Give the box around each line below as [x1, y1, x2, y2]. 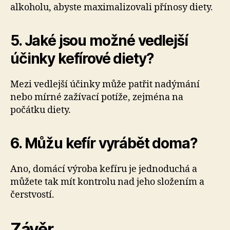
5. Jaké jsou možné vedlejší [10, 32, 188, 49]
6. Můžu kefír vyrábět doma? [10, 135, 198, 152]
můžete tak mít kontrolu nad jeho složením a [10, 176, 204, 188]
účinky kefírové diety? [10, 50, 154, 67]
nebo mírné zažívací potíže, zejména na [10, 91, 183, 103]
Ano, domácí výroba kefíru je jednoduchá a [10, 163, 197, 175]
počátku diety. [10, 104, 71, 116]
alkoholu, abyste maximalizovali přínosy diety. [10, 2, 213, 13]
